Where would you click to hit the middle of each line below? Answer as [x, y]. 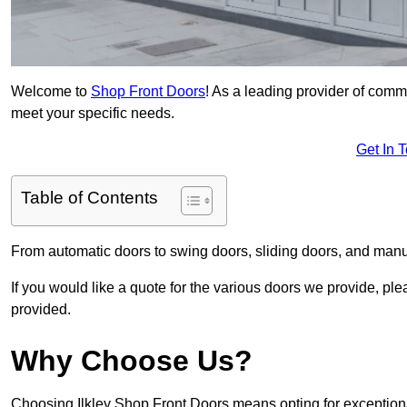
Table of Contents [89, 198]
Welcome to [51, 92]
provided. [41, 310]
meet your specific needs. [93, 114]
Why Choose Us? [132, 361]
